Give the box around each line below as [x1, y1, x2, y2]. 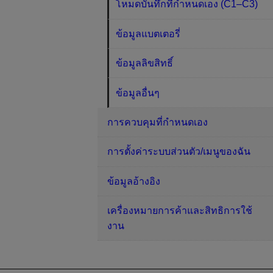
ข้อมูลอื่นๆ [116, 87, 160, 98]
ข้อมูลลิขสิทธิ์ [116, 58, 174, 69]
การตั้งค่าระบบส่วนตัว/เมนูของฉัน [107, 146, 250, 157]
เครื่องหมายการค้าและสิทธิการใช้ [107, 205, 252, 216]
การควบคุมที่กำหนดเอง [107, 116, 208, 127]
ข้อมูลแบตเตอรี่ [116, 28, 181, 39]
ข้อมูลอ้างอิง [107, 175, 160, 186]
